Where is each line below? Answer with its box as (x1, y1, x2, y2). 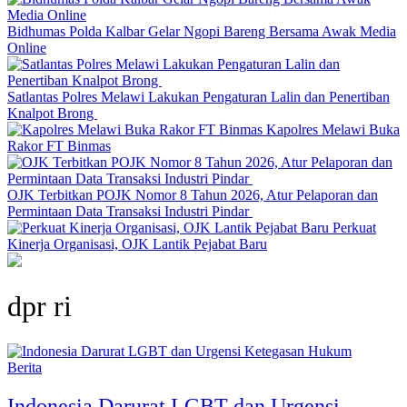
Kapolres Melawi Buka (266, 122, 400, 137)
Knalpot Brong (7, 105, 97, 121)
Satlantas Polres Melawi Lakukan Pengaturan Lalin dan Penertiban (7, 89, 390, 104)
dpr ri (7, 290, 72, 323)
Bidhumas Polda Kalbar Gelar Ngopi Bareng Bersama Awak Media (7, 24, 396, 39)
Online (7, 40, 46, 55)
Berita (7, 359, 42, 375)
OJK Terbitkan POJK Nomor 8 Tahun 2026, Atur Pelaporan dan (7, 187, 378, 203)
